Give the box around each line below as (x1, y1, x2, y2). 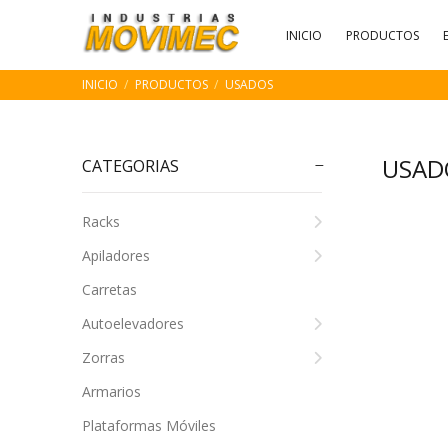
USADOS (225, 76, 273, 93)
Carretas (82, 280, 137, 299)
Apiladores (82, 246, 150, 265)
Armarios (82, 382, 141, 401)
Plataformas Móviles (82, 416, 216, 435)
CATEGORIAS (82, 155, 179, 177)
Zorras (82, 348, 125, 367)
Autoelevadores (82, 314, 184, 333)
